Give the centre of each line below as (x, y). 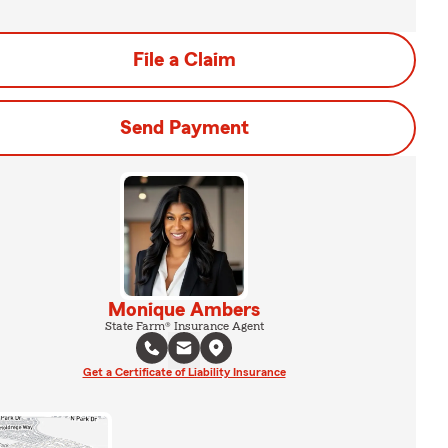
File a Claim (184, 60)
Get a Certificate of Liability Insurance (184, 372)
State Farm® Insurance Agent (184, 326)
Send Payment (184, 128)
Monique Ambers (184, 310)
